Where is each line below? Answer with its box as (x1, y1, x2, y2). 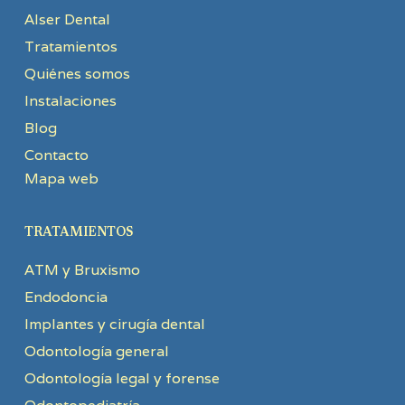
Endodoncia (24, 287, 108, 306)
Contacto (24, 146, 89, 165)
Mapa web (24, 169, 99, 188)
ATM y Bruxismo (24, 260, 140, 279)
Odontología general (24, 342, 169, 361)
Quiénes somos (24, 64, 130, 83)
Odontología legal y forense (24, 369, 220, 388)
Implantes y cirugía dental (24, 315, 205, 334)
